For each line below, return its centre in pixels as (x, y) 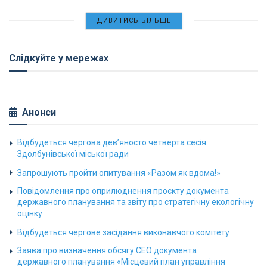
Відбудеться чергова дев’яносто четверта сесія (112, 142)
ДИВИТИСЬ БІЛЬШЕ (133, 20)
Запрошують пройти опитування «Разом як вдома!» (119, 173)
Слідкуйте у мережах (59, 58)
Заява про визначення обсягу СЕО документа (107, 250)
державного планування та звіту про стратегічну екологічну (136, 202)
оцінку (30, 213)
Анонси (39, 112)
